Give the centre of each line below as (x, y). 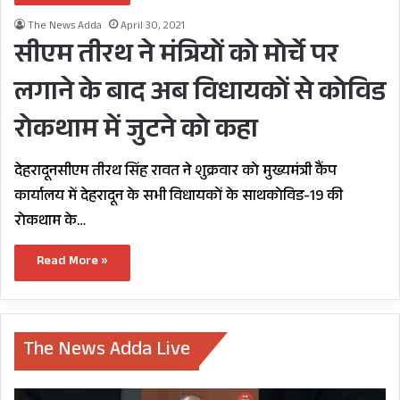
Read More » (72, 262)
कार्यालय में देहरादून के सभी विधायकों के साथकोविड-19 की (179, 198)
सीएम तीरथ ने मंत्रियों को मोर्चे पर (176, 58)
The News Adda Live (107, 351)
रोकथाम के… (50, 223)
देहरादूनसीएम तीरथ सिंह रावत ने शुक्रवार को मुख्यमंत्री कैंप (175, 173)
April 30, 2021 (153, 27)
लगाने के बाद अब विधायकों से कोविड (200, 95)
